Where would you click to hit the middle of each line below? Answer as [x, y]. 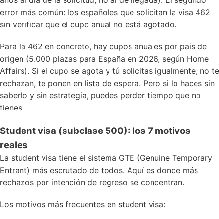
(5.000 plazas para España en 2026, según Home [116, 59]
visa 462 [194, 12]
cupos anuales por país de [158, 46]
